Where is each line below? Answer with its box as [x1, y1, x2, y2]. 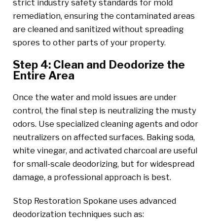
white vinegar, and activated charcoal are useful [12, 146, 197, 156]
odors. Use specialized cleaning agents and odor [12, 119, 198, 129]
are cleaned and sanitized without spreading [12, 24, 184, 34]
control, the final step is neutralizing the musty [12, 106, 196, 116]
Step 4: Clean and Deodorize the [12, 58, 185, 72]
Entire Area [12, 69, 74, 82]
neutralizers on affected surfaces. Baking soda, [12, 132, 195, 143]
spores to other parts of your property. [12, 37, 166, 47]
